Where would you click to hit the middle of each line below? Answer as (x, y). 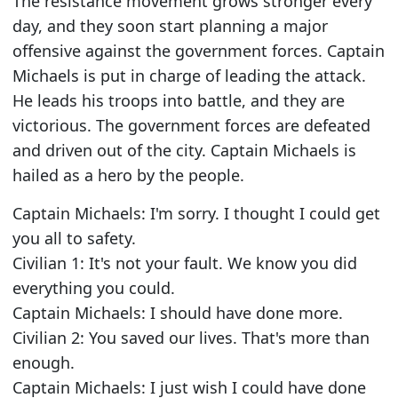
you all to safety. (74, 238)
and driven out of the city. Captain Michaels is (184, 151)
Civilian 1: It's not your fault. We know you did (184, 263)
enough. (43, 362)
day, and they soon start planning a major (170, 26)
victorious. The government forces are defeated (191, 126)
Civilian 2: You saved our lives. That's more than (191, 337)
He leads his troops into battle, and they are (178, 101)
